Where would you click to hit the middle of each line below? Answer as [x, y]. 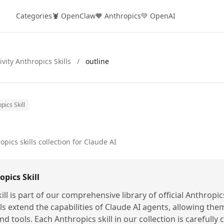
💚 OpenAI [158, 16]
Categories [34, 16]
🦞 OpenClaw [74, 16]
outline [97, 61]
